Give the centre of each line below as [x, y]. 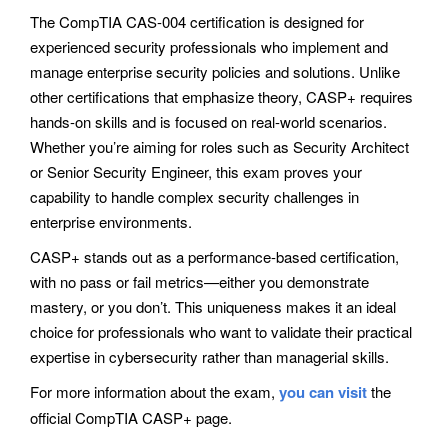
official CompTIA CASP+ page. [131, 417]
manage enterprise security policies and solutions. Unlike [215, 71]
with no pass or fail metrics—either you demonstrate [199, 281]
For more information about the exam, [154, 391]
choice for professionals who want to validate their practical [221, 331]
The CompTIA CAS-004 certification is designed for [197, 21]
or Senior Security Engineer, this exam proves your [196, 171]
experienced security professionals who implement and [209, 46]
